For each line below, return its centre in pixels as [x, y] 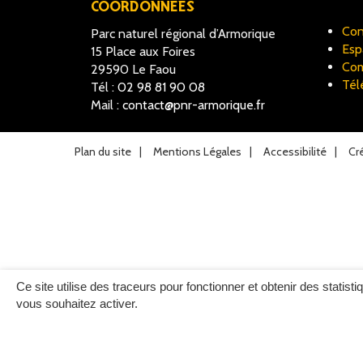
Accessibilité [295, 151]
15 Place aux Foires [143, 51]
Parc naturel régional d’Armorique [183, 33]
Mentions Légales [197, 151]
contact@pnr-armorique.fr [194, 105]
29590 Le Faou [133, 69]
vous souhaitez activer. [77, 303]
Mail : [107, 105]
